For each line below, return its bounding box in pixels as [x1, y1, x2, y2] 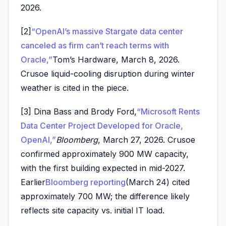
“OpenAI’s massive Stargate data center [31, 26, 183, 36]
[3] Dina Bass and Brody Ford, [21, 106, 137, 117]
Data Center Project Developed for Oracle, [21, 121, 183, 131]
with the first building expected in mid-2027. [21, 163, 185, 174]
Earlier [21, 177, 45, 188]
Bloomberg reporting [45, 177, 126, 188]
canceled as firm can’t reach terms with [21, 40, 169, 50]
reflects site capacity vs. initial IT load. [21, 205, 164, 216]
